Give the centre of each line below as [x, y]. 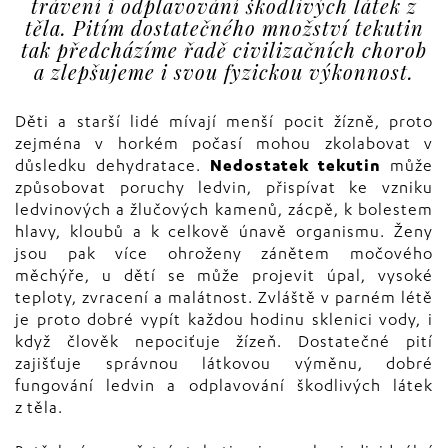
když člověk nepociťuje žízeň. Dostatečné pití [224, 344]
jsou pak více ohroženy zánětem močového [224, 256]
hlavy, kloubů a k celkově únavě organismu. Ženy [224, 234]
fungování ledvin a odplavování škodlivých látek [224, 388]
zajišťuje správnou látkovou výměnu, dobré [224, 366]
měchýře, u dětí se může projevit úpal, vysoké [224, 278]
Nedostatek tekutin [300, 168]
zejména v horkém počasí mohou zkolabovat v [224, 146]
